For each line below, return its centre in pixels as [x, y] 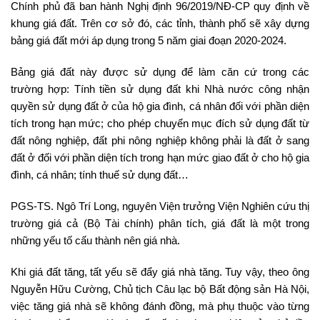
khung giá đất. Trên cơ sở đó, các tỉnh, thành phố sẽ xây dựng [160, 23]
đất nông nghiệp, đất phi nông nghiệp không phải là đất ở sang [160, 140]
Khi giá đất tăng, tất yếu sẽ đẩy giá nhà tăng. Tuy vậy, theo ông [160, 271]
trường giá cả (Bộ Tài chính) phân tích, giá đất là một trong [160, 223]
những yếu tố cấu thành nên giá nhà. [95, 240]
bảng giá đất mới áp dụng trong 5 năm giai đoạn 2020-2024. [149, 40]
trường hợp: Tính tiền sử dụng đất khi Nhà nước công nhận [160, 89]
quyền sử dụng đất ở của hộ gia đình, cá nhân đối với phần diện [160, 106]
